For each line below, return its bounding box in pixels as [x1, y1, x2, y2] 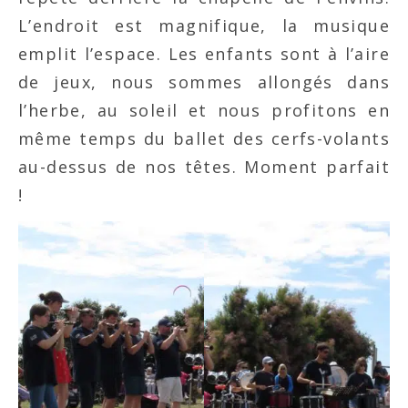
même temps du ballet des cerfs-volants [18, 127, 390, 150]
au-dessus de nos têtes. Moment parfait [18, 156, 390, 178]
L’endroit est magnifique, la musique [18, 15, 390, 37]
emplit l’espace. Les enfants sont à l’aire [18, 43, 390, 66]
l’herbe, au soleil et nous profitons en [18, 99, 390, 122]
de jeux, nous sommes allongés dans [18, 71, 390, 94]
